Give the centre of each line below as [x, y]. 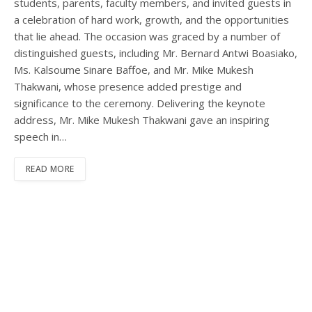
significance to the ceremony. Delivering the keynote [140, 103]
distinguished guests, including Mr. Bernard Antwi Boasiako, [156, 53]
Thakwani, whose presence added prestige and [128, 87]
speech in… [40, 137]
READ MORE [50, 169]
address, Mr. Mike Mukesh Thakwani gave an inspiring [142, 120]
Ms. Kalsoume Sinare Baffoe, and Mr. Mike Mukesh [134, 70]
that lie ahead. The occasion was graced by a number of [147, 37]
